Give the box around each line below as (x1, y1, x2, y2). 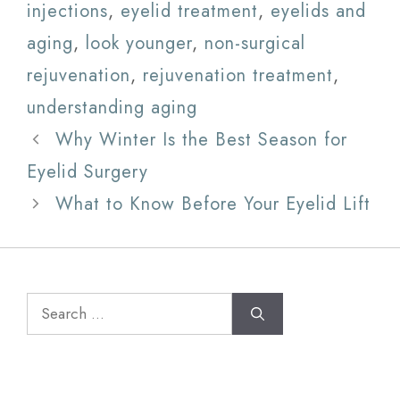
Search (26, 292, 83, 319)
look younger (86, 30, 192, 57)
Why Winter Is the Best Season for (55, 127, 347, 154)
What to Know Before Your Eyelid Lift (55, 191, 371, 218)
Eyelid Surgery (27, 159, 148, 186)
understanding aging (27, 95, 197, 121)
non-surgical (204, 30, 305, 57)
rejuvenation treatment (143, 62, 333, 89)
